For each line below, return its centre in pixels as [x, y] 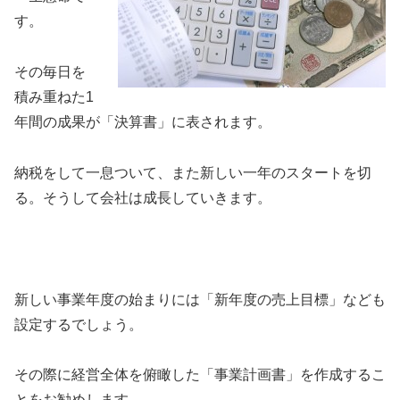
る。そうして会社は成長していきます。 [143, 197]
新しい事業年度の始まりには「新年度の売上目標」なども [200, 299]
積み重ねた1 [54, 97]
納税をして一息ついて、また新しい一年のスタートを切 [193, 172]
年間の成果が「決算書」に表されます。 [143, 122]
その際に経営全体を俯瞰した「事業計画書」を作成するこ [200, 375]
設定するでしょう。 [79, 324]
